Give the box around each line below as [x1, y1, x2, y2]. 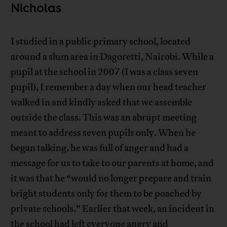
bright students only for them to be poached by [11, 187, 202, 200]
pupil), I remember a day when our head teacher [11, 81, 207, 94]
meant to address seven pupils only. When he [11, 127, 196, 139]
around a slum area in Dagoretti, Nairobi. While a [11, 51, 214, 63]
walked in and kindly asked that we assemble [11, 96, 193, 109]
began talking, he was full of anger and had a [11, 142, 189, 155]
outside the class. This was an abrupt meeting [11, 111, 197, 124]
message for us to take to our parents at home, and [11, 157, 214, 170]
